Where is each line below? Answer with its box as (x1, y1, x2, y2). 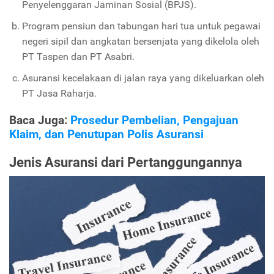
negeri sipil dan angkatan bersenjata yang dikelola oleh (21, 35, 259, 47)
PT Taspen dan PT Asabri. (21, 50, 135, 62)
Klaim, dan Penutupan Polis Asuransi (9, 127, 204, 141)
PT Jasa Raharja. (21, 87, 97, 99)
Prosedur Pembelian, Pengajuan (70, 113, 239, 127)
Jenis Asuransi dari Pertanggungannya (9, 154, 242, 170)
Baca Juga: (9, 113, 70, 127)
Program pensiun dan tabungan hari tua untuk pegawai (21, 20, 261, 32)
